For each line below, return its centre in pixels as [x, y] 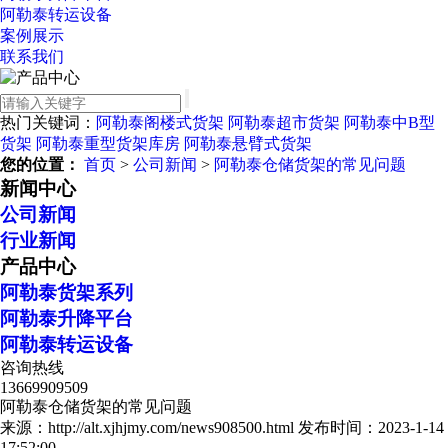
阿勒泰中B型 [389, 122]
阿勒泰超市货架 [284, 122]
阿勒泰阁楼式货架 [160, 122]
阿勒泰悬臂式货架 [248, 143]
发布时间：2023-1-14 [371, 427]
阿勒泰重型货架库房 [108, 143]
